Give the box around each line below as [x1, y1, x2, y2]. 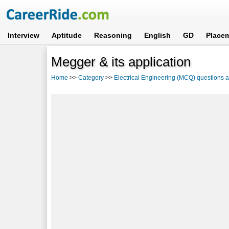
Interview [8, 31, 40, 39]
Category [78, 74, 104, 81]
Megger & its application [51, 54, 191, 70]
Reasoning [94, 31, 132, 39]
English [144, 31, 171, 39]
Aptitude [52, 31, 82, 39]
